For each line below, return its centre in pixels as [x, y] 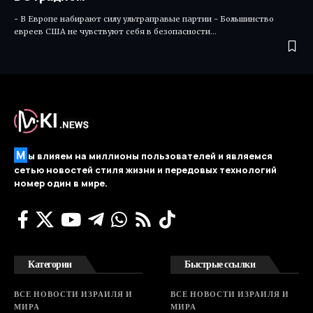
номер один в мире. [61, 183]
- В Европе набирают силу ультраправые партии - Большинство [144, 19]
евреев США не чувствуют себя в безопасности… [115, 32]
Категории [50, 264]
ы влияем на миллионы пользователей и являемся [150, 156]
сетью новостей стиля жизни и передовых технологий [145, 170]
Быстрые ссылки [220, 264]
